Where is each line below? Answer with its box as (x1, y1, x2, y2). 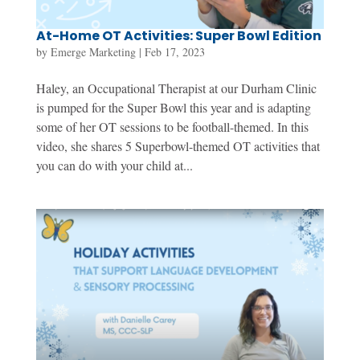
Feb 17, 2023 (144, 43, 205, 59)
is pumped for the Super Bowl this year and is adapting (35, 98, 311, 116)
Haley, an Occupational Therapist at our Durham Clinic (35, 79, 317, 96)
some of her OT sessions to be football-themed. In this (35, 117, 309, 135)
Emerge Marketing (50, 43, 136, 59)
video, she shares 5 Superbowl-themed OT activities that (35, 137, 320, 154)
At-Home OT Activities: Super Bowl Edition (35, 26, 321, 45)
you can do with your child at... (35, 156, 193, 174)
